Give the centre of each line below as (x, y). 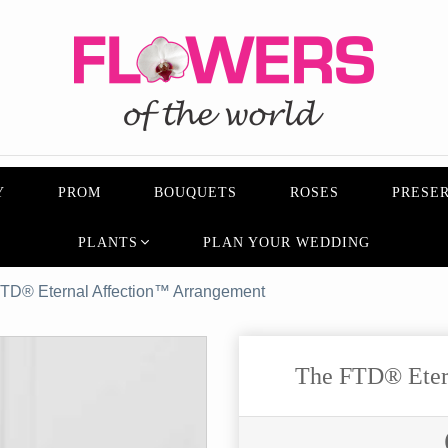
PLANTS (108, 242)
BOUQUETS (195, 192)
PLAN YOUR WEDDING (286, 242)
